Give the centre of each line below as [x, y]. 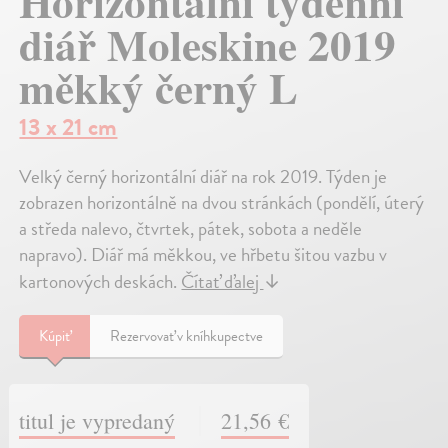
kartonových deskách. [100, 282]
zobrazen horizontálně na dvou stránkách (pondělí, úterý [222, 203]
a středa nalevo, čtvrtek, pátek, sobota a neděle [191, 229]
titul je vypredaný [97, 420]
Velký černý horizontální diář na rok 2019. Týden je [203, 177]
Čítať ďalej [222, 282]
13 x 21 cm [68, 127]
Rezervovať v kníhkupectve [187, 336]
